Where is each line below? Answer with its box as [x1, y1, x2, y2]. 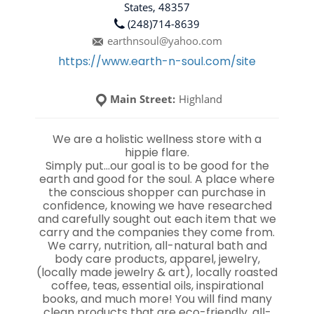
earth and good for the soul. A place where [39, 171, 275, 187]
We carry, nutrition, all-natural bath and [47, 238, 267, 254]
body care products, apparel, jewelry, [54, 251, 260, 267]
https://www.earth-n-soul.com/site [58, 53, 256, 69]
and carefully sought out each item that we [38, 211, 276, 227]
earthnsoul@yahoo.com [107, 34, 222, 48]
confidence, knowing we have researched [42, 198, 272, 214]
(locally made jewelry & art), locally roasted [36, 264, 278, 280]
